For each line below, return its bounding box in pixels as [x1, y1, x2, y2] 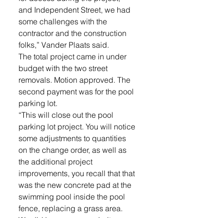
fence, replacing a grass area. [18, 203, 125, 213]
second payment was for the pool [18, 87, 136, 96]
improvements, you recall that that [18, 168, 137, 178]
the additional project [18, 157, 94, 166]
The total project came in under [18, 52, 128, 61]
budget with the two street [18, 63, 109, 73]
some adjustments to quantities [18, 133, 128, 143]
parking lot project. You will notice [18, 122, 137, 131]
